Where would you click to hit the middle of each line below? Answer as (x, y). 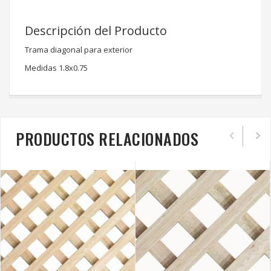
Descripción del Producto (96, 30)
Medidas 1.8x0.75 (56, 67)
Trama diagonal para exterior (79, 49)
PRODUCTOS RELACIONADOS (107, 139)
